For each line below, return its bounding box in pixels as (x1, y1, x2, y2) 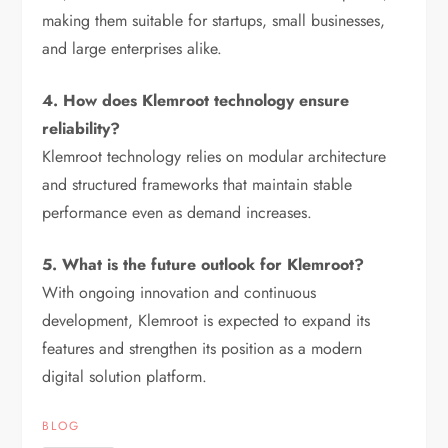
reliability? (42, 117, 121, 141)
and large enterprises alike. (42, 37, 223, 61)
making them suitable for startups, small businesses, (42, 9, 386, 33)
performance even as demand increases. (42, 201, 313, 225)
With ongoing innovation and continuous (42, 281, 317, 305)
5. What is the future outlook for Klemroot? (42, 253, 365, 277)
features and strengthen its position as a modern (42, 337, 363, 361)
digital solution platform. (42, 365, 208, 389)
